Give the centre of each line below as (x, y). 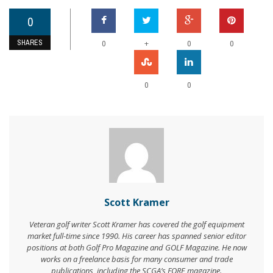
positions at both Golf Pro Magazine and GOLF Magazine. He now (136, 248)
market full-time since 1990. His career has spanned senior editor (136, 236)
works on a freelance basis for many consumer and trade (136, 259)
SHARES (30, 43)
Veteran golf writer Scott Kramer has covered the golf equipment (136, 225)
